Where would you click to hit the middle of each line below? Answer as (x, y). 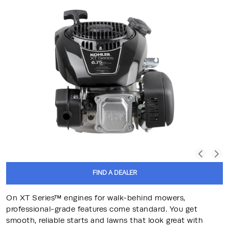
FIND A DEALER (114, 173)
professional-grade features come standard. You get (102, 209)
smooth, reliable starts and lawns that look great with (105, 220)
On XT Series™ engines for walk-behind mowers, (96, 197)
